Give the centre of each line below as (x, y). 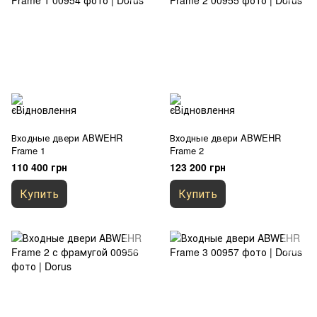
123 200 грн (198, 167)
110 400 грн (39, 167)
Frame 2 (187, 150)
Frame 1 (28, 150)
